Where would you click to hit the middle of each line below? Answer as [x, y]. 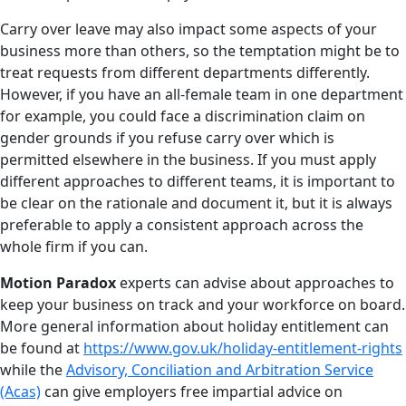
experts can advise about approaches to [255, 282]
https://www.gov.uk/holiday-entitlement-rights [243, 348]
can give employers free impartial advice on [192, 391]
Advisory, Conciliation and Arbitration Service [220, 369]
